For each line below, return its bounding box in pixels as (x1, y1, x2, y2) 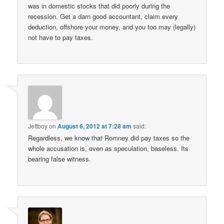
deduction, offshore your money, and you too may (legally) (28, 21, 196, 31)
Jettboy (28, 121, 48, 130)
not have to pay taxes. (28, 32, 93, 42)
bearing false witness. (28, 154, 91, 164)
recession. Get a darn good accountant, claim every (28, 11, 178, 21)
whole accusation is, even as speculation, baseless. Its (28, 143, 189, 153)
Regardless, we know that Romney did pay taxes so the (28, 133, 190, 143)
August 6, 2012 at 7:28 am (57, 121, 132, 131)
